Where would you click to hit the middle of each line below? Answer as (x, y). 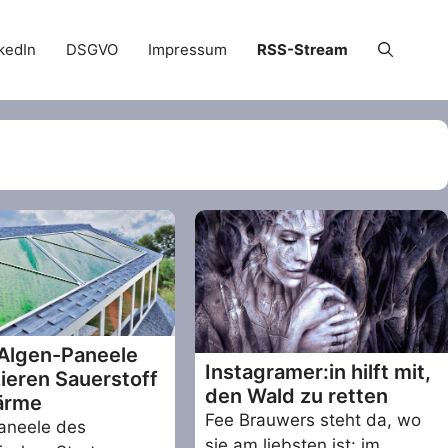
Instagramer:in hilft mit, (318, 372)
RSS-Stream (302, 49)
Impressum (187, 49)
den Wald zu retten (297, 396)
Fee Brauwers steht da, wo (313, 420)
